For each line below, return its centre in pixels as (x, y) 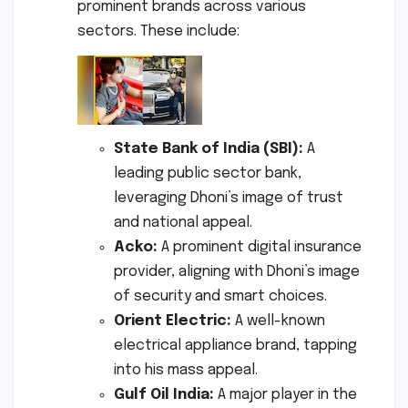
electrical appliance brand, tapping (235, 345)
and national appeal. (183, 222)
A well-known (278, 321)
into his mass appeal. (186, 370)
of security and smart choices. (220, 296)
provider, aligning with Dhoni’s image (237, 271)
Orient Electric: (173, 321)
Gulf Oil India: (164, 394)
